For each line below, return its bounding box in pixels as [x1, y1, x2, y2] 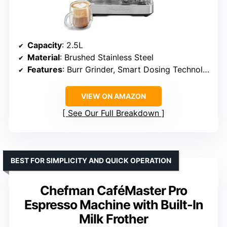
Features [27, 64, 62, 74]
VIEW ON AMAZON [81, 91, 146, 100]
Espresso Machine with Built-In [24, 197, 203, 212]
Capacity [27, 40, 62, 50]
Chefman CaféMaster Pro [40, 182, 187, 198]
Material [27, 52, 60, 62]
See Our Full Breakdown [68, 107, 159, 118]
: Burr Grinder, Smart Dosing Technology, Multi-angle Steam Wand [62, 64, 203, 74]
